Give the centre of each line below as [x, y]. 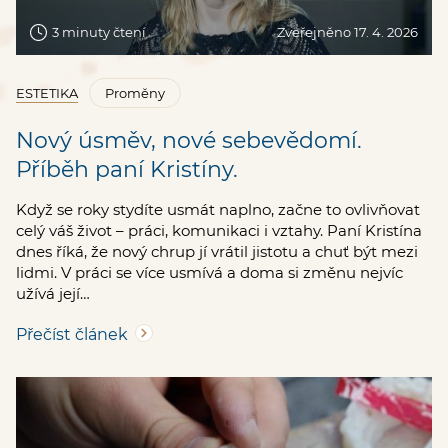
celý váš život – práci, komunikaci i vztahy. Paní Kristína [219, 230]
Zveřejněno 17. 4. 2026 [347, 31]
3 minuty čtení [97, 31]
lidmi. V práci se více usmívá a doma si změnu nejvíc [209, 272]
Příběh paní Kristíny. [127, 169]
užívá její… [53, 293]
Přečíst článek [72, 334]
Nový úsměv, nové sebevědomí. [189, 140]
